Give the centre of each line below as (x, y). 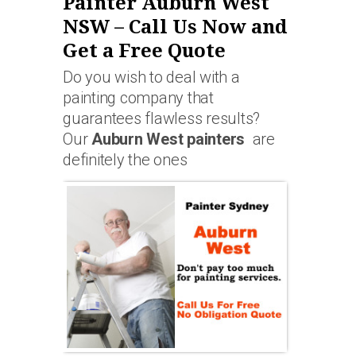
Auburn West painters (168, 139)
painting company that (138, 98)
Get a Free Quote (144, 51)
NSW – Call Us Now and (175, 27)
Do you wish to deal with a (151, 77)
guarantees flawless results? (161, 119)
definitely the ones (125, 160)
